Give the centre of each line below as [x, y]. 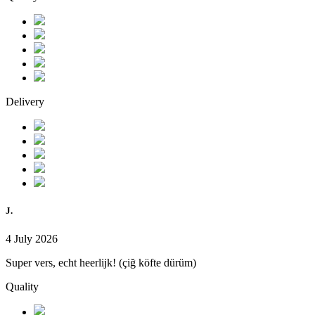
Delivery [25, 102]
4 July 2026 [32, 238]
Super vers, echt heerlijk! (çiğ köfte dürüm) [101, 262]
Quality [22, 286]
